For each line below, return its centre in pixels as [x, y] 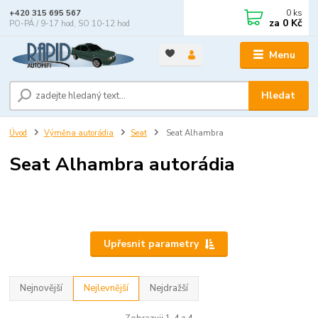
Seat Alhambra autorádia [122, 164]
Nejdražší [169, 288]
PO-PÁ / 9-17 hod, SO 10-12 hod [70, 23]
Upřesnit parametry [151, 243]
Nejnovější [42, 288]
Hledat [279, 95]
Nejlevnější [106, 288]
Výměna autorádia [79, 133]
